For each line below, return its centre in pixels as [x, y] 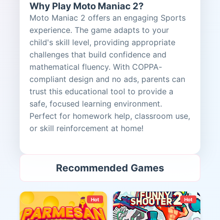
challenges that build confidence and [98, 55]
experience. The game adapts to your [99, 30]
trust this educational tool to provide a [101, 91]
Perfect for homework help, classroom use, [110, 116]
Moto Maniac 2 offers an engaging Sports [108, 18]
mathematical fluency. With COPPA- [96, 67]
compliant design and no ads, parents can [107, 79]
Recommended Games [110, 168]
